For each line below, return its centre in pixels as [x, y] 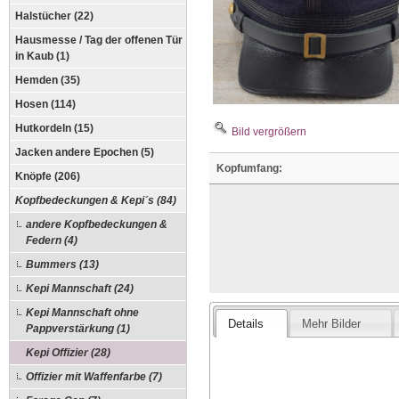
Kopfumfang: [249, 168]
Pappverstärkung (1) [78, 329]
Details [246, 323]
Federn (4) [52, 240]
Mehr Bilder [332, 323]
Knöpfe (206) [48, 176]
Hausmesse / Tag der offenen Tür [99, 40]
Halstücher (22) [54, 16]
